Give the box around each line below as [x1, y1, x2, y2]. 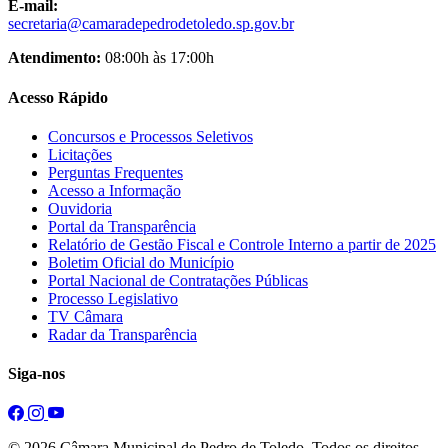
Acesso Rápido [8, 88, 108, 106]
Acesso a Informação [48, 181, 181, 199]
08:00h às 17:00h [101, 49, 214, 67]
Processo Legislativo [48, 289, 178, 307]
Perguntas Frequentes [48, 163, 183, 181]
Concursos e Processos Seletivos [48, 127, 253, 145]
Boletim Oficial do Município [48, 253, 234, 271]
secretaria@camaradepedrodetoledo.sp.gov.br [8, 15, 294, 33]
